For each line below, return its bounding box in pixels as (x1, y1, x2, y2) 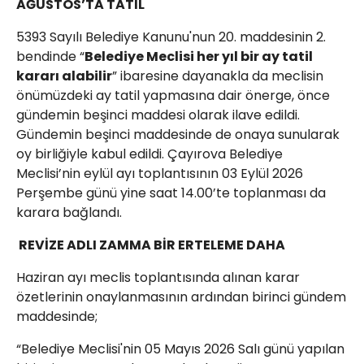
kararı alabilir (16, 67, 112, 86)
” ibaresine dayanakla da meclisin (112, 67, 323, 86)
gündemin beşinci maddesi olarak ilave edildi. (16, 106, 300, 125)
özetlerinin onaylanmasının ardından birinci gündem (16, 288, 346, 307)
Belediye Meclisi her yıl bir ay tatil (84, 47, 313, 67)
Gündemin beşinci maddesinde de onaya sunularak (16, 125, 340, 145)
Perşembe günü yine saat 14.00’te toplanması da (16, 184, 326, 203)
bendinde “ (16, 47, 84, 67)
